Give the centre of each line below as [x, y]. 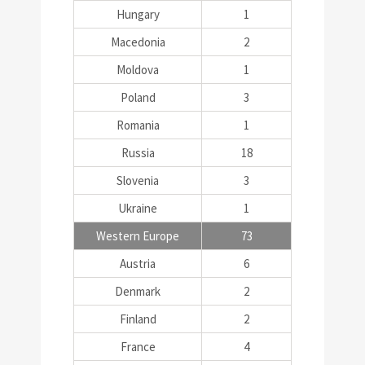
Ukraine [138, 208]
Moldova [138, 70]
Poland [138, 97]
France [138, 347]
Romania [138, 125]
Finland [138, 319]
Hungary [138, 14]
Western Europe [138, 236]
